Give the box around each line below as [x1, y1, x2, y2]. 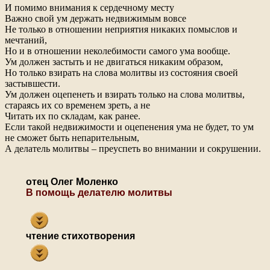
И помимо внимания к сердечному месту [5, 2, 174, 13]
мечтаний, [5, 35, 47, 45]
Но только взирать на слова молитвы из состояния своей [5, 67, 238, 78]
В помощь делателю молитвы [25, 187, 172, 198]
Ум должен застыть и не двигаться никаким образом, [5, 57, 223, 67]
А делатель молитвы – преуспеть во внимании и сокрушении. [5, 143, 261, 154]
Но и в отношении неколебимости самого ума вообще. [5, 46, 230, 56]
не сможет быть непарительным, [5, 133, 139, 143]
